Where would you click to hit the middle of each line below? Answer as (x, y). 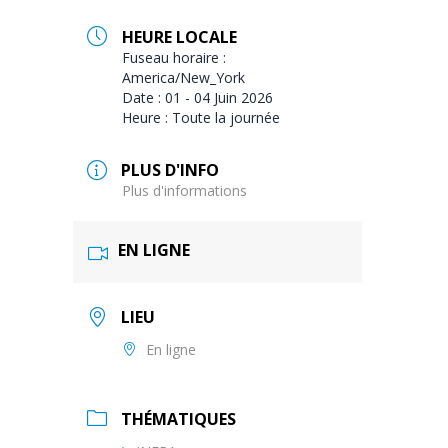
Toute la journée (226, 117)
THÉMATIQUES (179, 418)
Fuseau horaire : (174, 57)
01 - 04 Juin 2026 (219, 97)
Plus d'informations (185, 191)
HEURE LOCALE (180, 36)
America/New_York (184, 77)
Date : (144, 97)
